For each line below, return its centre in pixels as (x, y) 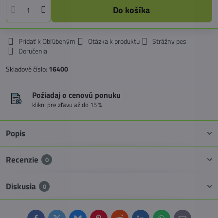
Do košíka (134, 10)
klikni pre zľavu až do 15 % (67, 105)
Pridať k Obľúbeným (47, 41)
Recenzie (22, 160)
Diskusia (21, 186)
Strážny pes (169, 41)
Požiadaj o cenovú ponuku (76, 95)
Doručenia (33, 51)
